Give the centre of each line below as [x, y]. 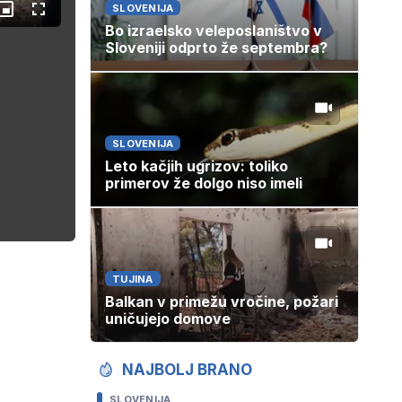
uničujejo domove [168, 319]
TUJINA [133, 280]
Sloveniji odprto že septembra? [216, 48]
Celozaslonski [74, 15]
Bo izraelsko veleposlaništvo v [214, 31]
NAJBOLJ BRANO [187, 370]
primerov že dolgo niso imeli [204, 184]
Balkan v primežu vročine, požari [222, 302]
